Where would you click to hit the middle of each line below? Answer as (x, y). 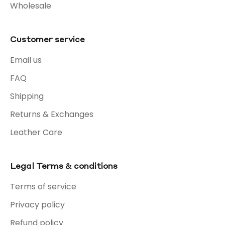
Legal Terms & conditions (64, 165)
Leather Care (36, 132)
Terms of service (43, 186)
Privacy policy (37, 204)
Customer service (47, 39)
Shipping (27, 96)
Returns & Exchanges (52, 114)
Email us (26, 60)
